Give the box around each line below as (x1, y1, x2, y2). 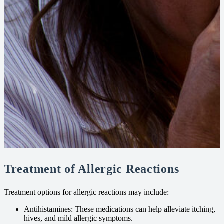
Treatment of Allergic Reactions (4, 162, 179, 175)
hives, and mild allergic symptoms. (24, 213, 133, 222)
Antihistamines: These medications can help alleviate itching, (24, 204, 215, 213)
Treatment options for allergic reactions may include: (4, 187, 169, 196)
